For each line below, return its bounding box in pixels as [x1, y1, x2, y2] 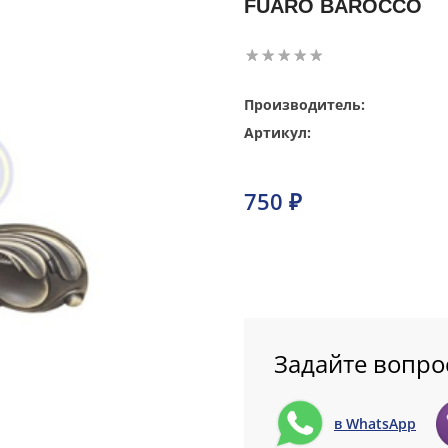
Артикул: [244, 122, 311, 142]
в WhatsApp [334, 414, 416, 434]
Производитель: [244, 94, 365, 114]
